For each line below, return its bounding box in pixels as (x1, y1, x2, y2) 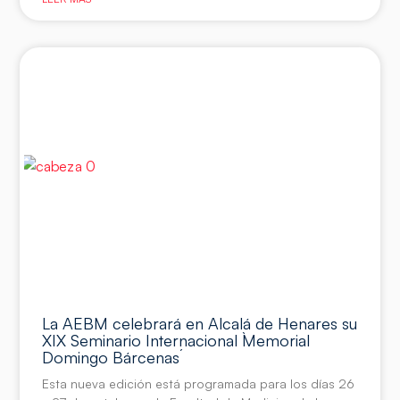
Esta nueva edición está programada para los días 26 (42, 376, 355, 392)
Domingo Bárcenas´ (42, 347, 184, 368)
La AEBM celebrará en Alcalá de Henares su (42, 313, 358, 334)
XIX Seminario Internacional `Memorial (42, 330, 311, 351)
